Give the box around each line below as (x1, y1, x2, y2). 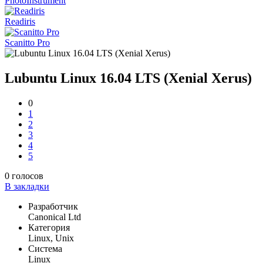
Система (28, 243, 62, 254)
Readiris (5, 16, 35, 26)
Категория (28, 222, 70, 232)
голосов (9, 170, 43, 181)
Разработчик (28, 201, 78, 211)
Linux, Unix (28, 232, 74, 243)
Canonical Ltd (28, 211, 81, 222)
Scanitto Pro (5, 38, 50, 48)
